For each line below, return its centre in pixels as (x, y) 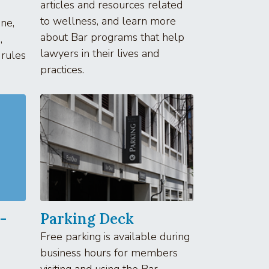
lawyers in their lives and (100, 53)
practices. (62, 69)
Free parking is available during (115, 236)
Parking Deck (87, 219)
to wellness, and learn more (108, 21)
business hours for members (109, 252)
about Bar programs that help (112, 37)
